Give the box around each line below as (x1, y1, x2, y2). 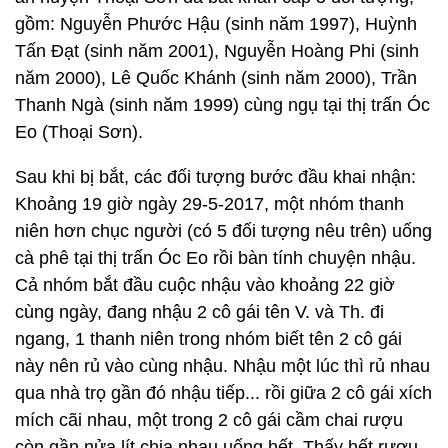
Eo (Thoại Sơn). (15, 122, 143, 142)
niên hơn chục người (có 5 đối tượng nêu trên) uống (15, 221, 432, 241)
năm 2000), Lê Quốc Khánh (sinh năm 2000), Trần (15, 68, 417, 88)
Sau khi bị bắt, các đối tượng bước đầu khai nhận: (15, 167, 416, 187)
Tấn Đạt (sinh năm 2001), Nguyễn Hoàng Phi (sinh (15, 41, 419, 61)
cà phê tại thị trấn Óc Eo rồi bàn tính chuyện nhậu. (15, 248, 416, 268)
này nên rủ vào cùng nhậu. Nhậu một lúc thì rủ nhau (15, 356, 430, 376)
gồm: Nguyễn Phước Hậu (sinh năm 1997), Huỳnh (15, 14, 417, 34)
